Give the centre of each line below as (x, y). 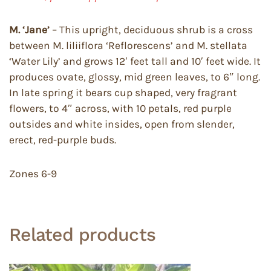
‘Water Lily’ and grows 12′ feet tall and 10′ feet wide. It (135, 61)
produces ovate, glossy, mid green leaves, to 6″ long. (135, 77)
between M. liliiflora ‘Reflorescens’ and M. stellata (128, 45)
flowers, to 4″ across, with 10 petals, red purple (120, 108)
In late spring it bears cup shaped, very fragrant (123, 93)
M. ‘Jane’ (29, 30)
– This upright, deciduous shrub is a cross (151, 30)
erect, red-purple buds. (63, 140)
